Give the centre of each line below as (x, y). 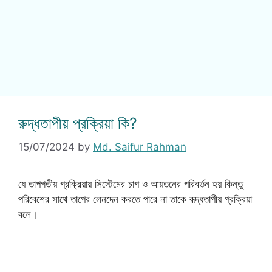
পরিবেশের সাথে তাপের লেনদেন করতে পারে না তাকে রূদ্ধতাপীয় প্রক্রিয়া (135, 199)
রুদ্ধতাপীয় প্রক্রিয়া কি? (78, 123)
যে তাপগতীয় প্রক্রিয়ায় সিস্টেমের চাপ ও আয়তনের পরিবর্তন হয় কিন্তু (131, 184)
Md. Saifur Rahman (140, 147)
